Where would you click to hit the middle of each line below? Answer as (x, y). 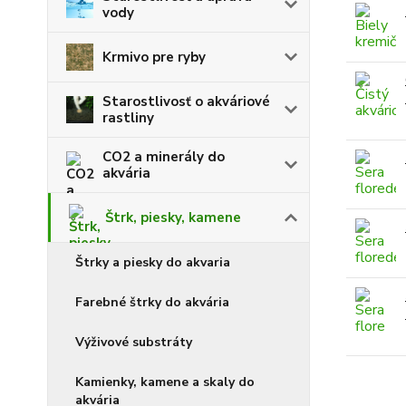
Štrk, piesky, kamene (173, 217)
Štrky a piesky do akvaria (153, 262)
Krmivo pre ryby (154, 57)
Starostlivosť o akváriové (186, 101)
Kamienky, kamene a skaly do (165, 382)
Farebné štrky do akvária (152, 302)
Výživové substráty (134, 342)
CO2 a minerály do (164, 156)
